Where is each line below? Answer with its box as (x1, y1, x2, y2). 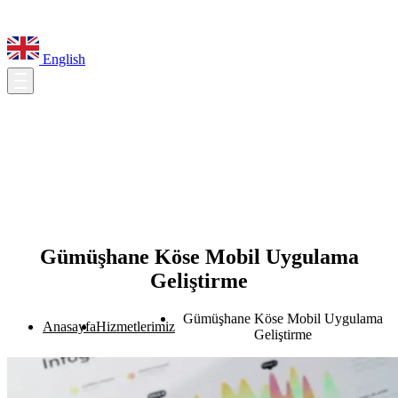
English (39, 52, 85, 67)
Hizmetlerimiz (96, 318, 175, 334)
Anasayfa (43, 318, 96, 334)
